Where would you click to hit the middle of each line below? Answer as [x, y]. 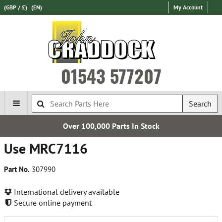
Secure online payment [52, 202]
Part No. [17, 169]
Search [200, 104]
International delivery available [66, 192]
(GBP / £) [16, 7]
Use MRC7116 [46, 148]
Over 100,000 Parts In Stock [111, 126]
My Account [188, 7]
